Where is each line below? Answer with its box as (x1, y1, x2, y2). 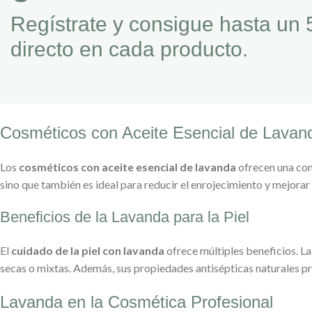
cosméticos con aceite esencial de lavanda (19, 159, 236, 173)
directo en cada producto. (10, 37, 248, 61)
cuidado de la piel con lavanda (11, 243, 164, 257)
